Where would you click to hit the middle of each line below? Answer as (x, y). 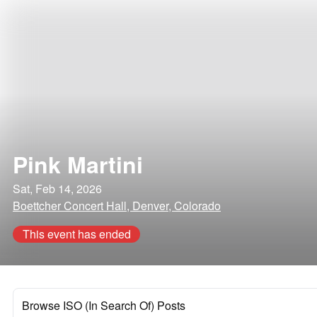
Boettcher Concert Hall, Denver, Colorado (117, 206)
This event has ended (76, 234)
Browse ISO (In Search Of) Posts (104, 305)
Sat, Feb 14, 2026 (57, 189)
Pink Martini (78, 164)
